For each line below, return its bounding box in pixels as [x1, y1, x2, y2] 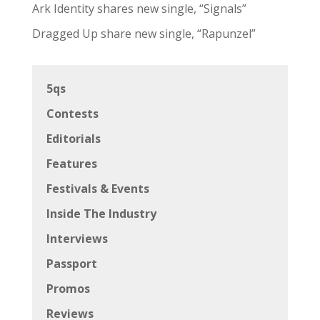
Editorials [46, 130, 101, 146]
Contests [46, 105, 99, 121]
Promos [46, 280, 90, 296]
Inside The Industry [46, 205, 156, 221]
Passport [46, 255, 97, 271]
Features [46, 155, 97, 171]
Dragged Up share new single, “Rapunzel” [31, 25, 256, 41]
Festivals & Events [46, 180, 149, 196]
